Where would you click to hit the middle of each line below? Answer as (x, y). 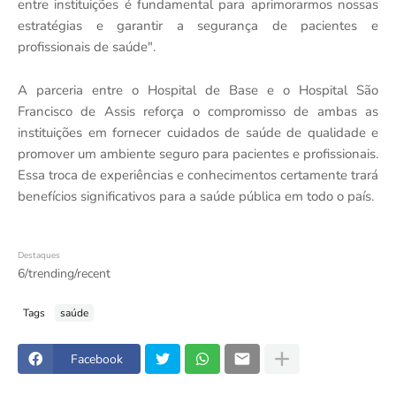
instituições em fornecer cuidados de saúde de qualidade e (198, 133)
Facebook (97, 359)
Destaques (39, 256)
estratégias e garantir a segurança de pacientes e (198, 26)
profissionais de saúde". (87, 47)
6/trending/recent (64, 274)
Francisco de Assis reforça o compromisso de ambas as (198, 112)
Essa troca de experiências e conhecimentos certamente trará (198, 175)
